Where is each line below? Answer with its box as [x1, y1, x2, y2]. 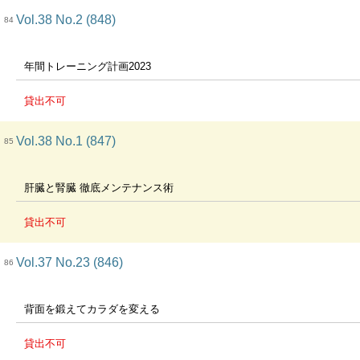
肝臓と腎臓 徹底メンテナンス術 [24, 182, 174, 194]
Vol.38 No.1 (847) [16, 134, 116, 148]
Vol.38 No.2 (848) [16, 13, 116, 27]
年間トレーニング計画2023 [24, 60, 151, 72]
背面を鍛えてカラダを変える [24, 303, 160, 315]
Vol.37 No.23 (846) [16, 256, 123, 269]
